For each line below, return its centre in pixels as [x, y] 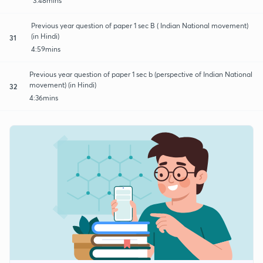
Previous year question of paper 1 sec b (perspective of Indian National [141, 74]
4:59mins [46, 49]
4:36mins [43, 97]
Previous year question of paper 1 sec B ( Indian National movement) [140, 25]
